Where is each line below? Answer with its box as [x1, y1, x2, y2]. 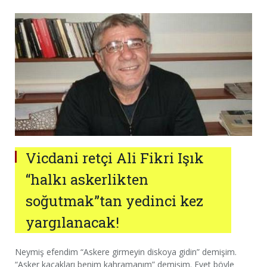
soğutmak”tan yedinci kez [26, 191, 203, 211]
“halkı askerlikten [26, 170, 148, 190]
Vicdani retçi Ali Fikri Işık [26, 148, 204, 168]
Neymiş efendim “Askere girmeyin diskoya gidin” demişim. [15, 246, 237, 258]
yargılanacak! [26, 213, 119, 232]
